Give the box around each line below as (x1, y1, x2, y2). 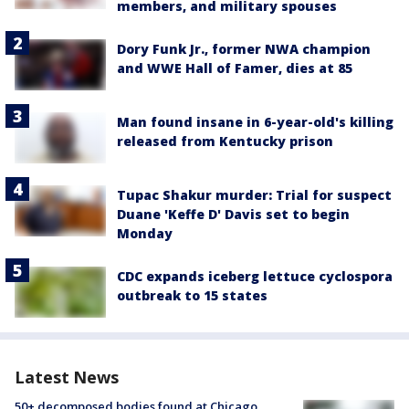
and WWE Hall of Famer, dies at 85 (117, 58, 352, 77)
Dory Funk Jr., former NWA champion (117, 39, 371, 58)
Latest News (15, 366, 119, 389)
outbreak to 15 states (117, 287, 267, 305)
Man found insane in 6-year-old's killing (117, 113, 393, 131)
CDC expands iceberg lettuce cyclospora (117, 267, 393, 286)
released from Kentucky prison (117, 132, 333, 151)
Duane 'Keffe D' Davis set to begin (117, 205, 350, 224)
